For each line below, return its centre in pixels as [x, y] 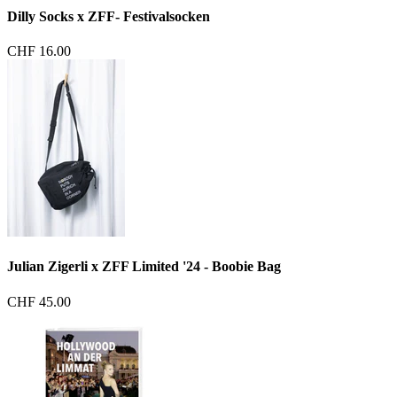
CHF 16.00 [39, 51]
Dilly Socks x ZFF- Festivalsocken [109, 16]
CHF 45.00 [39, 301]
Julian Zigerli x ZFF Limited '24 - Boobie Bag [144, 267]
